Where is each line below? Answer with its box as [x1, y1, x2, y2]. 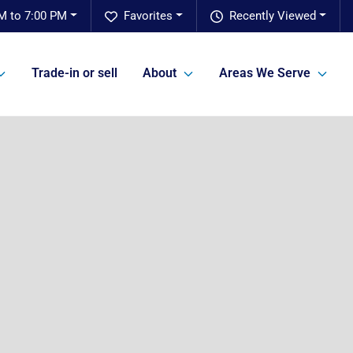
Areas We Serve [219, 65, 310, 81]
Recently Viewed [229, 9, 317, 23]
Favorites [124, 9, 173, 23]
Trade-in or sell [32, 65, 117, 81]
